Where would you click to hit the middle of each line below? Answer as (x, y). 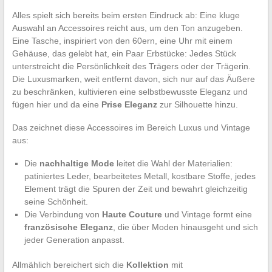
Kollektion (147, 264)
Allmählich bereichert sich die (69, 264)
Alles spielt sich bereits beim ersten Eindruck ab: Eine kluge (126, 15)
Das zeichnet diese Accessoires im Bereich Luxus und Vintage (131, 127)
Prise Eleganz (129, 104)
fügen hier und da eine (56, 104)
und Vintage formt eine (207, 214)
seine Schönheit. (56, 201)
